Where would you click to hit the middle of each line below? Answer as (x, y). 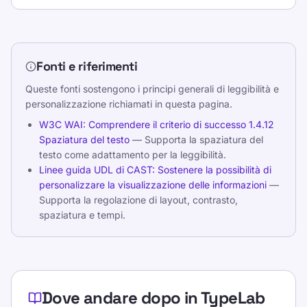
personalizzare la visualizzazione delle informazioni (153, 185)
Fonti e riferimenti (87, 66)
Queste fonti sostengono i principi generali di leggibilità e (152, 89)
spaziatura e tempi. (82, 215)
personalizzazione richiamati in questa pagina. (129, 104)
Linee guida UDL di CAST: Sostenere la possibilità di (155, 170)
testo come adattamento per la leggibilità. (133, 155)
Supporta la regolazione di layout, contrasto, (138, 200)
